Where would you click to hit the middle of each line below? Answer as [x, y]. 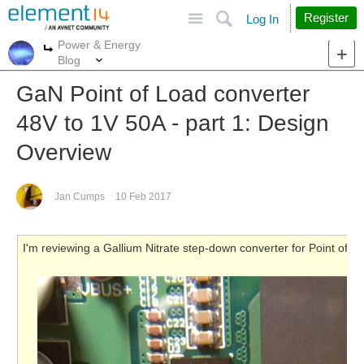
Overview [64, 152]
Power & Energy [99, 44]
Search [285, 11]
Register [326, 17]
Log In [262, 19]
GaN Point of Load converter [163, 94]
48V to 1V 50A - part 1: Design [173, 123]
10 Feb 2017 [143, 197]
